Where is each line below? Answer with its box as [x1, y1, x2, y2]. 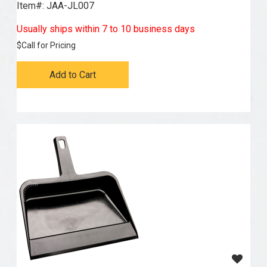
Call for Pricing [21, 41, 76, 51]
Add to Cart [49, 69, 96, 81]
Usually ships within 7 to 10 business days [16, 23, 195, 35]
